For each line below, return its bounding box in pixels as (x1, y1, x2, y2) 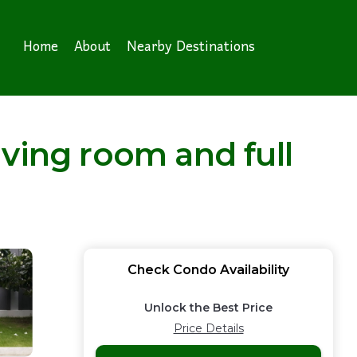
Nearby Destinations (127, 33, 255, 62)
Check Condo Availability (127, 262, 289, 277)
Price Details (173, 321, 244, 335)
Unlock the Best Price (144, 300, 273, 315)
